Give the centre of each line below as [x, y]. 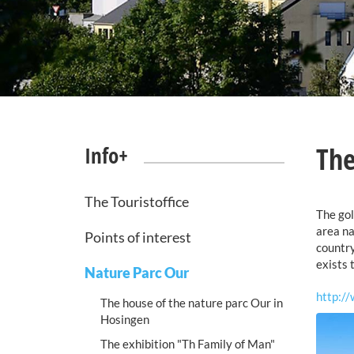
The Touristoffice [137, 201]
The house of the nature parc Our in [192, 303]
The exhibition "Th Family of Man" [188, 344]
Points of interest [138, 237]
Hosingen [125, 319]
